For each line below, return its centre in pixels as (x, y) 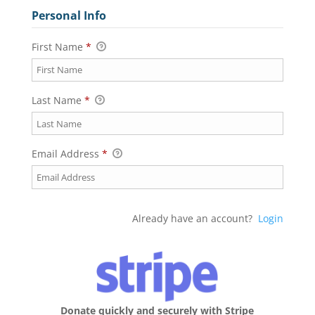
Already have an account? (195, 218)
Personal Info (69, 15)
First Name (58, 46)
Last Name (58, 101)
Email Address (66, 154)
